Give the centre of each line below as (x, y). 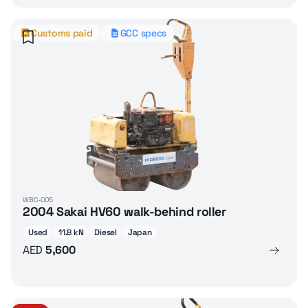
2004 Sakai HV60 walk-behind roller (124, 211)
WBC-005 (38, 200)
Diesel (106, 232)
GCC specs (143, 33)
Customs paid (62, 33)
